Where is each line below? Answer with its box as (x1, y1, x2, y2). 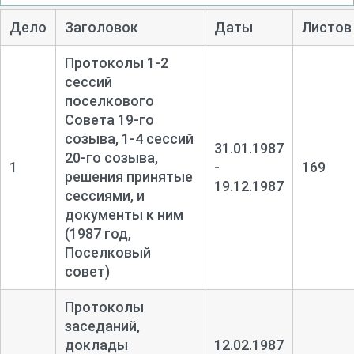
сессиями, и (64, 186, 145, 204)
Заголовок (64, 18, 138, 36)
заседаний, (64, 317, 140, 334)
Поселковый (64, 243, 151, 261)
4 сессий (134, 130, 194, 147)
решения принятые (64, 168, 193, 185)
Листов (301, 18, 352, 36)
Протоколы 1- (64, 54, 160, 71)
